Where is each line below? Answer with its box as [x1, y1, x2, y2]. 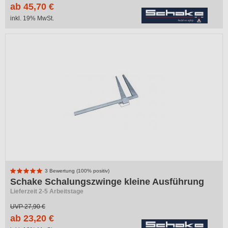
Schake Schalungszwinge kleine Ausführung [10, 177, 204, 187]
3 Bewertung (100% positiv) [43, 168, 109, 174]
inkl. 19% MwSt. [10, 15, 54, 22]
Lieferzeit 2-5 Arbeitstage [10, 188, 83, 195]
